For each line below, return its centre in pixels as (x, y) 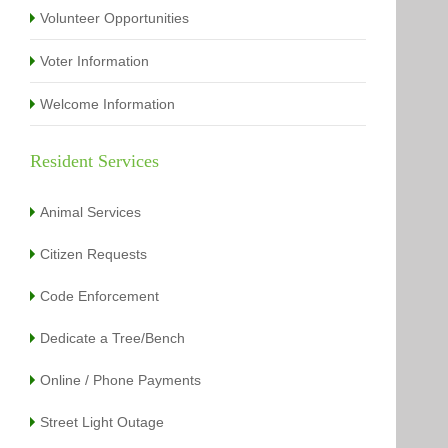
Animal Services (91, 211)
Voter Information (95, 60)
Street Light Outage (102, 421)
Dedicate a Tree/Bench (113, 337)
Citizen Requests (94, 253)
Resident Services (95, 160)
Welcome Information (108, 103)
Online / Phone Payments (121, 379)
